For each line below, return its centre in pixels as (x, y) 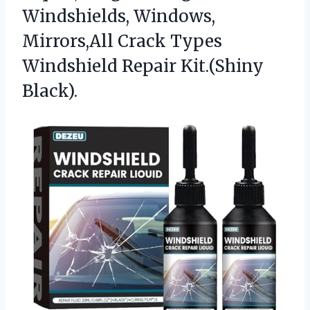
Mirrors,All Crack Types (122, 42)
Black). (50, 91)
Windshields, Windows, (119, 17)
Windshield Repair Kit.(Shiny (143, 66)
